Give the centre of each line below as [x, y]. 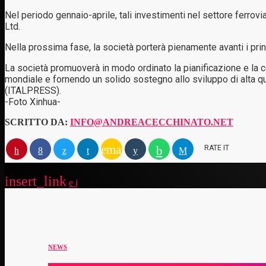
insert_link [36, 181]
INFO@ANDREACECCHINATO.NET [152, 122]
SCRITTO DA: [37, 122]
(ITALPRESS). [33, 90]
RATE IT [217, 148]
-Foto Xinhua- [33, 102]
